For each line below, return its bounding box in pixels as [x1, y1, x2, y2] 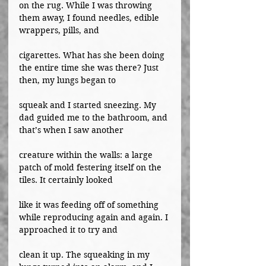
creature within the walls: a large [19, 150, 155, 160]
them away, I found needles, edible [19, 12, 161, 23]
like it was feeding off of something [19, 199, 161, 210]
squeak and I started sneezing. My [19, 100, 159, 110]
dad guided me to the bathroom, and [19, 112, 170, 123]
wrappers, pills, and [19, 25, 99, 36]
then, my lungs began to [19, 75, 116, 85]
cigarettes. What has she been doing [19, 50, 167, 61]
